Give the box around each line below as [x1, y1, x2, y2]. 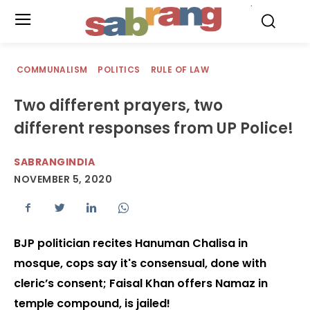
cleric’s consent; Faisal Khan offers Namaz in [14, 275, 268, 292]
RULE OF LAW [150, 64, 210, 75]
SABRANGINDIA [14, 155, 95, 169]
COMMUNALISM [17, 64, 88, 75]
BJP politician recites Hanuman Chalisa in [14, 235, 248, 252]
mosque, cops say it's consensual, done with [14, 255, 266, 272]
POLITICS [98, 64, 140, 75]
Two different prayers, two [14, 95, 223, 116]
